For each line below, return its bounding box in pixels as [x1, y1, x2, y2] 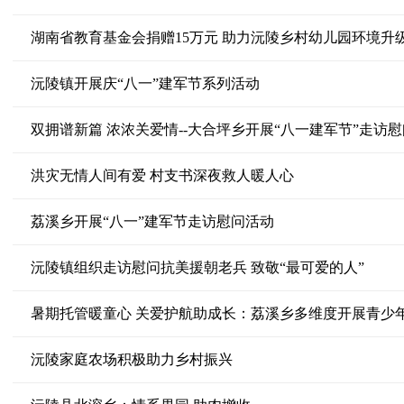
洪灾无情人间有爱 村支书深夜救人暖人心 [30, 168, 294, 183]
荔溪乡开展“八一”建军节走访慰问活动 [30, 214, 274, 229]
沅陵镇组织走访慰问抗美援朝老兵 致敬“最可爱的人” [30, 260, 364, 275]
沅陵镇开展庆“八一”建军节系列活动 [30, 76, 260, 91]
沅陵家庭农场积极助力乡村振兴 [30, 352, 233, 367]
